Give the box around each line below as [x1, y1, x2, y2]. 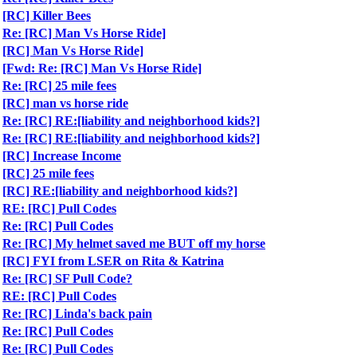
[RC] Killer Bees [2, 9, 91, 22]
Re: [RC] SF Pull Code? [2, 272, 132, 285]
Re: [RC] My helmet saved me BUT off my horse [2, 237, 265, 250]
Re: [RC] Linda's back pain [2, 307, 152, 320]
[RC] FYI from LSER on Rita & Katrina [2, 254, 224, 268]
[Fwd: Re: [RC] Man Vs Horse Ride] [2, 61, 202, 75]
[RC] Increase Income [2, 149, 121, 163]
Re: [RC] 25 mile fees [2, 79, 116, 92]
